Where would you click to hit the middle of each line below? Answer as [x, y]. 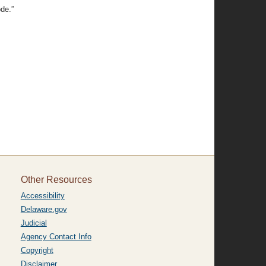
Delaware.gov [44, 209]
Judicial [34, 223]
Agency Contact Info [56, 237]
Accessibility [42, 196]
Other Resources [56, 180]
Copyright [37, 250]
